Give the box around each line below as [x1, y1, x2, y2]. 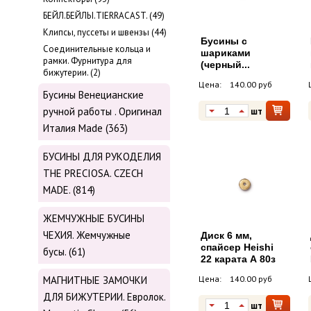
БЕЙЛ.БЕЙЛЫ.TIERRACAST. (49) [43, 10, 165, 22]
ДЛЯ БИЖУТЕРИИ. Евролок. [43, 290, 165, 304]
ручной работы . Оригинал [43, 105, 162, 119]
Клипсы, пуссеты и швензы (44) [43, 26, 167, 39]
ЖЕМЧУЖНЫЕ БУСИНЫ [43, 212, 144, 226]
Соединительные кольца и [43, 43, 151, 56]
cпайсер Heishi [201, 242, 274, 253]
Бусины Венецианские [43, 88, 144, 102]
